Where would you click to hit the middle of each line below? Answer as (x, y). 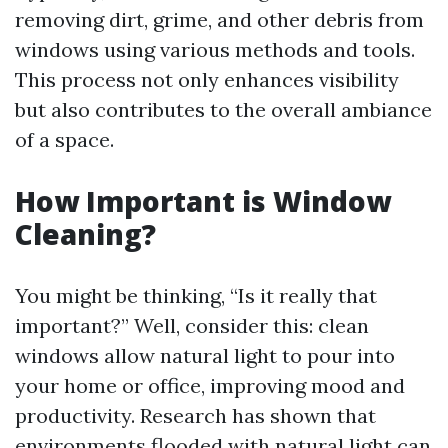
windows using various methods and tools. (215, 49)
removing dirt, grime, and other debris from (219, 19)
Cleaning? (85, 234)
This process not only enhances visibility (207, 79)
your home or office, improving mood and (210, 385)
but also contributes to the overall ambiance (223, 109)
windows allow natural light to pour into (205, 355)
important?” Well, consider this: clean (192, 325)
